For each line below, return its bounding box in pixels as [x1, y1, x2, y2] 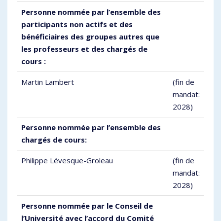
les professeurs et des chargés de [21, 44, 147, 54]
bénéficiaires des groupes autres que [21, 32, 159, 42]
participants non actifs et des [21, 19, 133, 30]
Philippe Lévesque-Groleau [21, 155, 113, 166]
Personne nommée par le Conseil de [21, 201, 153, 211]
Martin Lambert [21, 77, 74, 87]
